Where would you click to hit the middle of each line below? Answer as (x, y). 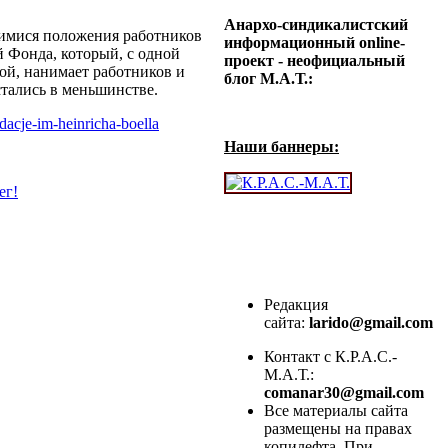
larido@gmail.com (373, 323)
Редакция (296, 305)
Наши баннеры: (281, 147)
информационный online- (314, 43)
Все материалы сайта (336, 411)
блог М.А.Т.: (268, 79)
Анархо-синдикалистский (316, 25)
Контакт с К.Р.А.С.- (330, 357)
